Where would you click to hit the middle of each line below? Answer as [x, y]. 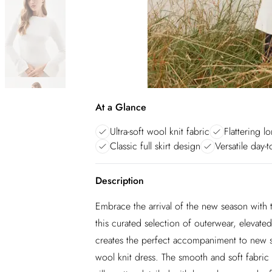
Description [120, 181]
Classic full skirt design [155, 146]
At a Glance [121, 107]
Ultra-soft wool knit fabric [160, 131]
